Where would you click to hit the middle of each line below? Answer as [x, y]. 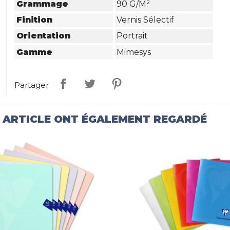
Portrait [132, 36]
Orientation [44, 36]
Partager [32, 85]
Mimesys [134, 52]
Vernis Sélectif [146, 20]
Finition [35, 20]
